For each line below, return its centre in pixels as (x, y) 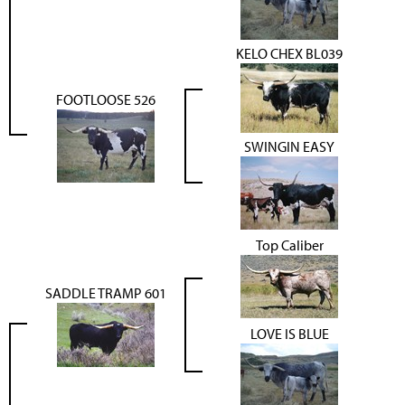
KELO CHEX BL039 (289, 53)
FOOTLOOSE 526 (106, 99)
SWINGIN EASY (289, 146)
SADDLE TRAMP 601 (106, 292)
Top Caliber (289, 245)
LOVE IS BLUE (289, 333)
